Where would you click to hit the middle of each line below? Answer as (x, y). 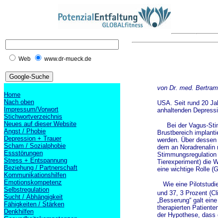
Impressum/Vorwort (31, 109)
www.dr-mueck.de (68, 59)
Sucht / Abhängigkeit (33, 197)
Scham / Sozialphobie (35, 146)
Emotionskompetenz (33, 182)
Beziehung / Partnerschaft (41, 168)
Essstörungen (23, 153)
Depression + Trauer (33, 138)
